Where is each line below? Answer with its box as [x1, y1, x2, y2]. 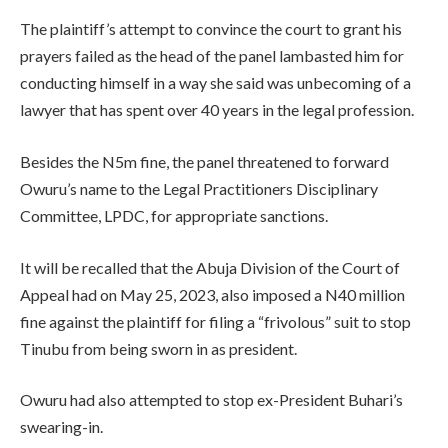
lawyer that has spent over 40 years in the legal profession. [20, 100, 414, 120]
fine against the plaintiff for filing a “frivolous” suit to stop [20, 311, 411, 331]
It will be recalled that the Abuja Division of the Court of [20, 257, 400, 277]
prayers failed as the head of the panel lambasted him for [20, 46, 404, 66]
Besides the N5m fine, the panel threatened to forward [20, 151, 389, 171]
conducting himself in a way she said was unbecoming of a [20, 73, 411, 93]
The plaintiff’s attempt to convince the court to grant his [20, 19, 402, 39]
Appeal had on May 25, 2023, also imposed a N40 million [20, 284, 405, 304]
